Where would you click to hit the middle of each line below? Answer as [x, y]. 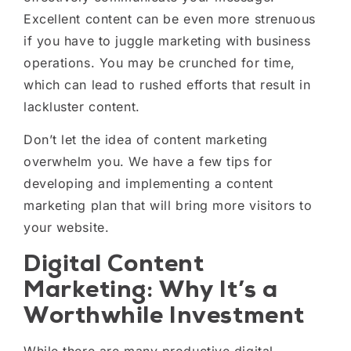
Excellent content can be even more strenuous [170, 18]
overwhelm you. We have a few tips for [148, 162]
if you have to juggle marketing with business [167, 40]
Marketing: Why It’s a [151, 288]
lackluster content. [84, 106]
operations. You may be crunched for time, [159, 62]
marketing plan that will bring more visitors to [168, 206]
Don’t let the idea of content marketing [146, 140]
